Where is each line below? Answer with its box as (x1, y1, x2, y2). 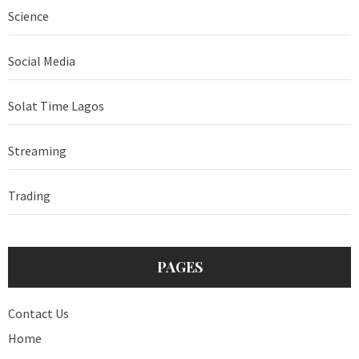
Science (8, 8, 49, 25)
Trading (8, 188, 50, 204)
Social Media (8, 53, 75, 70)
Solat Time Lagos (8, 98, 104, 115)
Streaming (8, 143, 67, 159)
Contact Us (8, 305, 69, 322)
